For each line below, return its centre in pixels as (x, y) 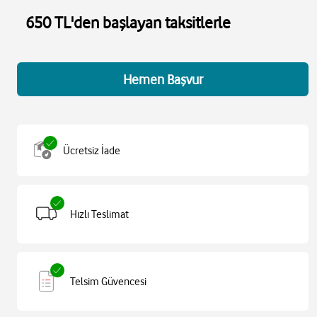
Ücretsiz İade (92, 150)
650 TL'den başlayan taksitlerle (128, 22)
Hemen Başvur (163, 79)
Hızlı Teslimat (99, 214)
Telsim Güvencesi (108, 281)
